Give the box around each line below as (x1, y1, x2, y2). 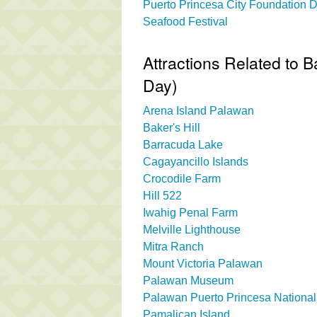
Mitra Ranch (143, 240, 204, 253)
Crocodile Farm (143, 172, 221, 185)
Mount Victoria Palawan (143, 257, 263, 270)
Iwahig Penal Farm (143, 206, 238, 219)
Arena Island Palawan (143, 104, 254, 117)
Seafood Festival (143, 15, 228, 28)
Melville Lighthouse (143, 223, 241, 236)
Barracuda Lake (143, 138, 223, 151)
